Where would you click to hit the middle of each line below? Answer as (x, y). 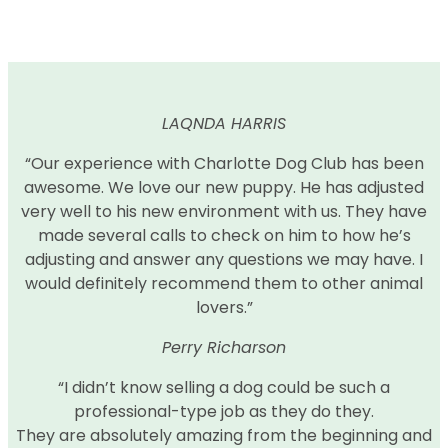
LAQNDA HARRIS (224, 123)
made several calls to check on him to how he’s (224, 235)
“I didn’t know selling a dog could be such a (224, 387)
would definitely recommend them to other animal (224, 283)
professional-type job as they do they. (224, 411)
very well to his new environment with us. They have (224, 211)
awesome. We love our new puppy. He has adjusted (224, 187)
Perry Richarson (224, 347)
